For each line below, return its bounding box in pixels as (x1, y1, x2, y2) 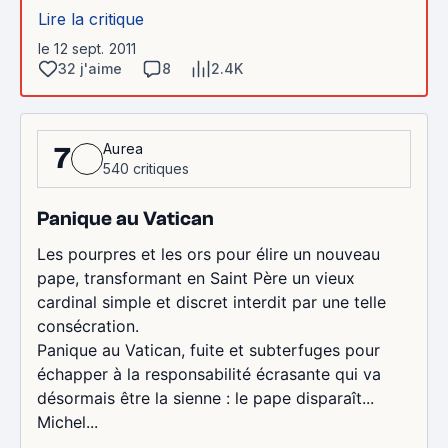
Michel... (37, 411, 98, 432)
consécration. (37, 315, 139, 336)
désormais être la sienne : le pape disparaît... (37, 387, 374, 408)
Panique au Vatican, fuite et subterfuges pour (37, 339, 380, 360)
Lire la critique (38, 8, 144, 29)
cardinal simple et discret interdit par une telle (37, 291, 386, 312)
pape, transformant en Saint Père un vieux (37, 267, 355, 288)
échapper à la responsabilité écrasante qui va (37, 363, 381, 384)
